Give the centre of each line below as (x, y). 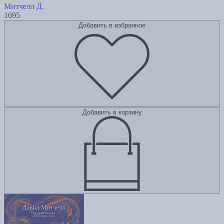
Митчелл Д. (24, 6)
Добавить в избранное (112, 25)
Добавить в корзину (112, 112)
